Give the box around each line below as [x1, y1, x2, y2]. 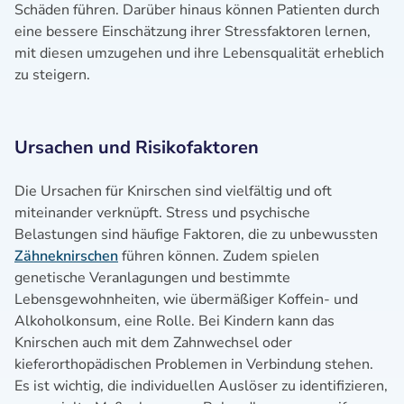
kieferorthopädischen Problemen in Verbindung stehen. [14, 354, 373, 374]
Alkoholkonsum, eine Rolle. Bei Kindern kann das [14, 311, 335, 331]
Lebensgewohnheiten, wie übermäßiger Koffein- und [14, 289, 358, 309]
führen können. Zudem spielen [118, 246, 319, 266]
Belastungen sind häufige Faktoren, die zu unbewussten [14, 225, 378, 244]
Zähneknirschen [14, 246, 118, 266]
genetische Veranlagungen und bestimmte [14, 268, 290, 288]
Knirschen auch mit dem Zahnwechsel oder [14, 333, 292, 353]
